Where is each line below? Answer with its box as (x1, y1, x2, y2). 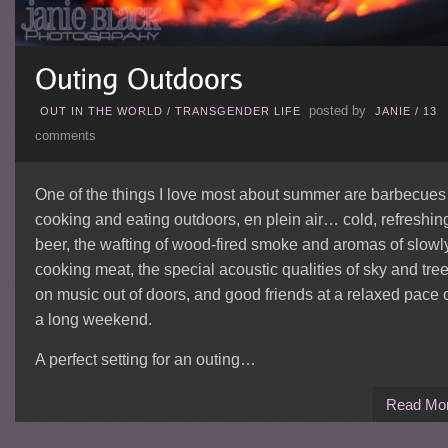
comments (34, 128, 96, 143)
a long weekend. (34, 310, 152, 328)
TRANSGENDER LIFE (174, 104, 301, 117)
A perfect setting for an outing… (34, 350, 256, 368)
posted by (304, 103, 370, 118)
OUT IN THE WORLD (39, 104, 163, 117)
